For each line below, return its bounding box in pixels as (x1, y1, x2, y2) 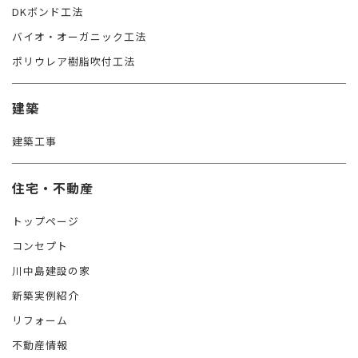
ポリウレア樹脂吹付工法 (12, 53, 135, 69)
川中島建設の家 (12, 262, 90, 278)
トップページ (12, 213, 79, 229)
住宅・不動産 (12, 177, 93, 197)
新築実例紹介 (12, 287, 79, 303)
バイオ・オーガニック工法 (12, 28, 146, 44)
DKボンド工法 (12, 3, 83, 19)
